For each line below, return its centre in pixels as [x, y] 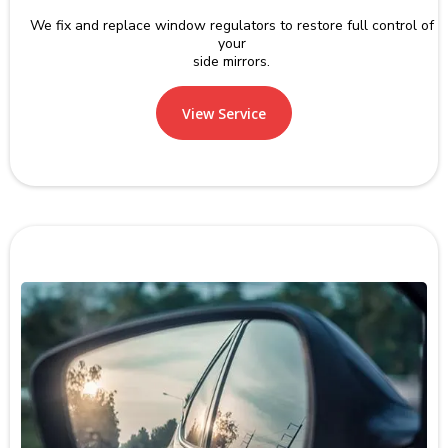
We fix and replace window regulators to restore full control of [231, 25]
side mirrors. [231, 61]
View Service [224, 113]
